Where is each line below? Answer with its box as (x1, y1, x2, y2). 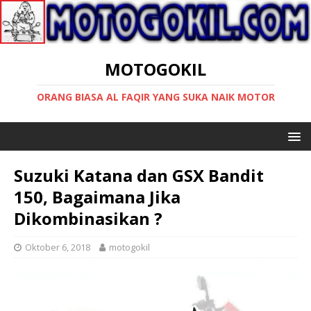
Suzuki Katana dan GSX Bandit (14, 163, 264, 187)
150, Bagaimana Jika (14, 185, 180, 208)
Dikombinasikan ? (14, 206, 162, 230)
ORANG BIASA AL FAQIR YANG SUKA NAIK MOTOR (36, 90, 275, 103)
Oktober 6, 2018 (25, 240, 90, 253)
